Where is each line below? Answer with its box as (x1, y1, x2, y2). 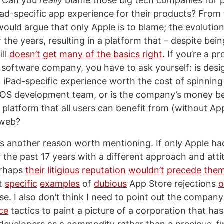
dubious (94, 178, 127, 189)
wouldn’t (128, 165, 164, 175)
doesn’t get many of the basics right (9, 49, 162, 59)
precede (167, 165, 201, 175)
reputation (82, 165, 126, 175)
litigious (47, 165, 79, 175)
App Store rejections (127, 178, 218, 189)
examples (40, 178, 80, 189)
